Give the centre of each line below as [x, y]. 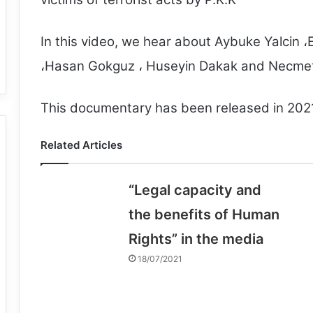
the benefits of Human [204, 215]
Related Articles [81, 145]
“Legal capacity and [195, 190]
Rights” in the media [196, 239]
